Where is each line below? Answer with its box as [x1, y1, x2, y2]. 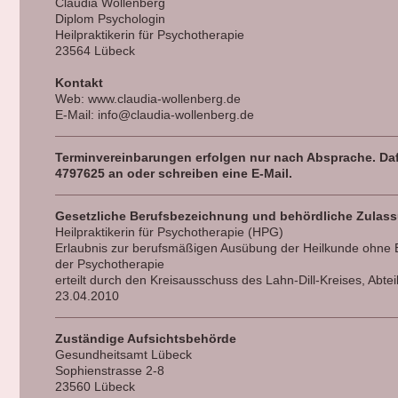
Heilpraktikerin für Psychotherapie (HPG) [54, 225, 283, 239]
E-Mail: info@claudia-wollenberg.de [54, 107, 254, 122]
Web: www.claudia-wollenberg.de [54, 92, 241, 106]
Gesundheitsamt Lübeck [54, 347, 192, 362]
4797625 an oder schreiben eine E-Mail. [54, 166, 296, 180]
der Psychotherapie [54, 257, 164, 271]
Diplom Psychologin [54, 12, 169, 26]
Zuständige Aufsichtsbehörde [54, 331, 236, 346]
